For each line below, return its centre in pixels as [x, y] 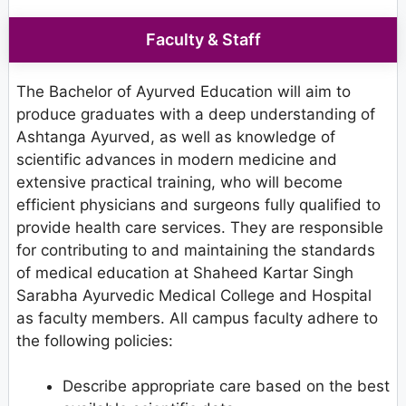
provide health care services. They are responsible [200, 227]
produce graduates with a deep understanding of [196, 114]
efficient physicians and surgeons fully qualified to [198, 204]
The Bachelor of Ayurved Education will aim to [184, 91]
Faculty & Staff [203, 39]
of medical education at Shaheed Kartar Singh [185, 272]
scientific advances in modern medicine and [177, 159]
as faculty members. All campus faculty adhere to [197, 318]
